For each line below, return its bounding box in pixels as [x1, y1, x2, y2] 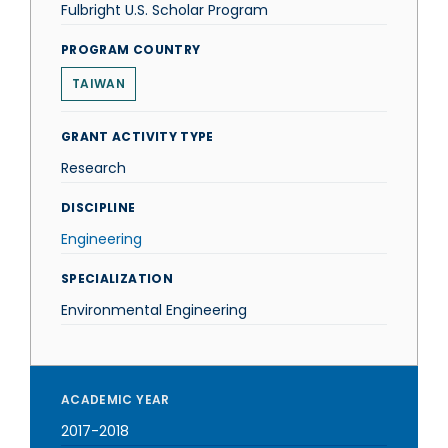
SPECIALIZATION [61, 270, 173, 287]
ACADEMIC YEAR [61, 391, 170, 408]
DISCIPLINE [61, 199, 136, 216]
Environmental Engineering [61, 300, 247, 320]
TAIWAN [72, 75, 125, 92]
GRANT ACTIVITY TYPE [61, 128, 214, 145]
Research [61, 158, 126, 178]
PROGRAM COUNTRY [61, 41, 201, 58]
